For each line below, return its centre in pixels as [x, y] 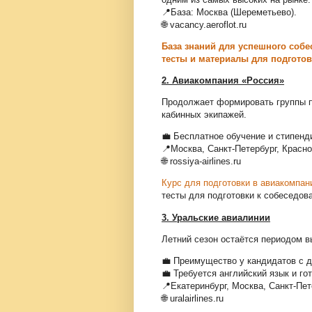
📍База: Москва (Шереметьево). [229, 12]
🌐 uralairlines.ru [193, 299]
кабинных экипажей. [204, 115]
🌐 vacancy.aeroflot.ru [204, 24]
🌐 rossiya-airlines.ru [201, 162]
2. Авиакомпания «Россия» [223, 80]
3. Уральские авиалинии [216, 217]
